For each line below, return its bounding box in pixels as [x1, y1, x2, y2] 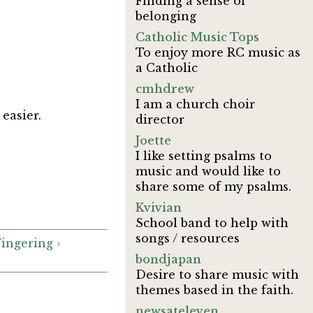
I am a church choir [136, 97, 256, 111]
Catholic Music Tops [136, 30, 260, 44]
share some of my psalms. [136, 180, 292, 194]
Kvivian [136, 201, 182, 214]
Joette [136, 133, 172, 147]
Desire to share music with [136, 268, 300, 282]
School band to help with [136, 216, 289, 230]
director [136, 112, 185, 126]
